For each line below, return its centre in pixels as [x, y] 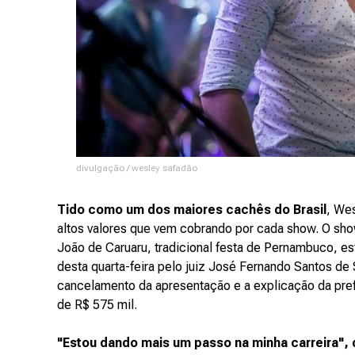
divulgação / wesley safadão [136, 168]
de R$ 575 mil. [97, 305]
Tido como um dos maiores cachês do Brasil [192, 210]
